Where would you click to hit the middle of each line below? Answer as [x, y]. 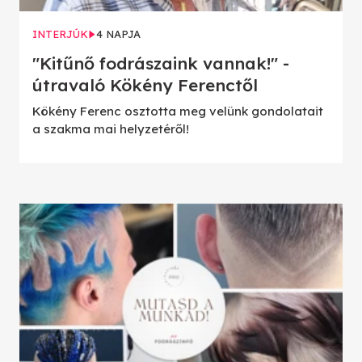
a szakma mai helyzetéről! [111, 129]
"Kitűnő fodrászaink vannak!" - [161, 63]
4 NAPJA [118, 34]
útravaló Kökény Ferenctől [145, 85]
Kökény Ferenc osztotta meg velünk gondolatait [178, 112]
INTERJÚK [60, 34]
